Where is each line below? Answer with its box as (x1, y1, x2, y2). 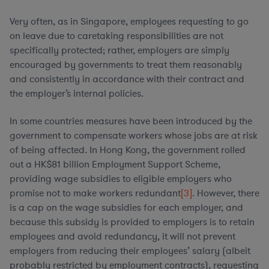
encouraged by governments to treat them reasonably (10, 58, 242, 71)
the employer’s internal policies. (10, 87, 144, 100)
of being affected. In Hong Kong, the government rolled (10, 144, 246, 157)
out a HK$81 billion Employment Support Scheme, (10, 158, 220, 171)
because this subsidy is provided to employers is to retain (10, 216, 255, 229)
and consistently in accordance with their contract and (10, 73, 244, 86)
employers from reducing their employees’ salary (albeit (10, 244, 250, 258)
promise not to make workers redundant (10, 187, 181, 200)
